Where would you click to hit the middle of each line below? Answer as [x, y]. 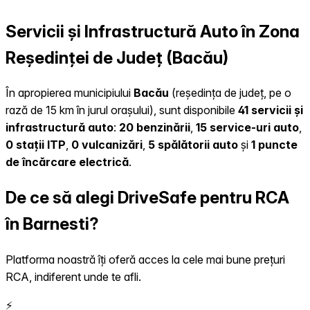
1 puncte [274, 145]
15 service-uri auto [247, 128]
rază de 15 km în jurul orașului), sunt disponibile [122, 110]
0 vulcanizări [107, 145]
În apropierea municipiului [70, 93]
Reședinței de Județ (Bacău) [117, 57]
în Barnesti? [52, 224]
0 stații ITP [36, 145]
